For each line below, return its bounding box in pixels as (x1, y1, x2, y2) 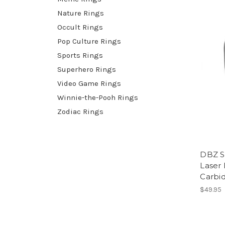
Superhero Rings (57, 64, 116, 74)
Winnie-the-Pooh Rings (57, 92, 138, 102)
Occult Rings (57, 22, 103, 32)
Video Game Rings (57, 78, 121, 88)
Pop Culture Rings (57, 36, 121, 46)
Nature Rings (57, 8, 104, 18)
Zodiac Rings (57, 106, 103, 116)
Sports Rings (57, 50, 103, 60)
